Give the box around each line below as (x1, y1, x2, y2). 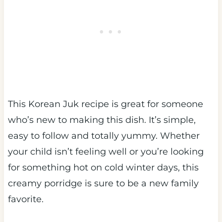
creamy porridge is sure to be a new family (7, 177, 199, 189)
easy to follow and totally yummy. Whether (7, 130, 200, 141)
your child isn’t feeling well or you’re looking (7, 146, 204, 157)
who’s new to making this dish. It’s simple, (7, 114, 196, 125)
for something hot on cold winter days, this (7, 162, 199, 173)
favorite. (7, 193, 46, 205)
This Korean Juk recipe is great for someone (7, 98, 203, 110)
